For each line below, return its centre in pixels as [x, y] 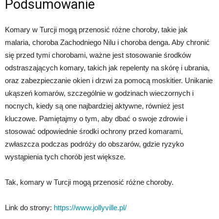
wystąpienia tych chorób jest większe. [65, 156]
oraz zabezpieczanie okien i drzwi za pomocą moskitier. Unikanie [109, 80]
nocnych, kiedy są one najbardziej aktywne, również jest [94, 106]
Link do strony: [29, 207]
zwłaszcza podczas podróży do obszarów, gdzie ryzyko [94, 144]
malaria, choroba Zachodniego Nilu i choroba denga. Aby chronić [107, 42]
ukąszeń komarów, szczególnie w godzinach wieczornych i [99, 93]
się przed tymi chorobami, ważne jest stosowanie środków [98, 55]
